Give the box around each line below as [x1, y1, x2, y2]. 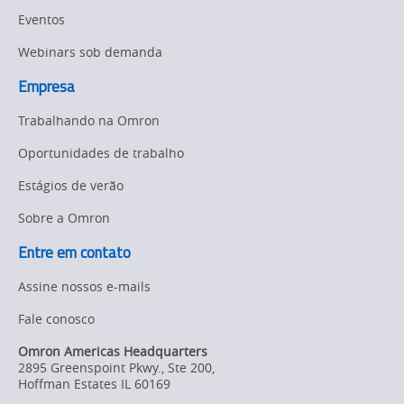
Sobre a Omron [18, 209, 110, 227]
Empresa [18, 75, 75, 99]
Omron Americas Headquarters [18, 343, 207, 361]
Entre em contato [18, 241, 131, 265]
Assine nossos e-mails [18, 278, 151, 296]
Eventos [18, 11, 65, 29]
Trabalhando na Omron [18, 112, 160, 130]
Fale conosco [18, 310, 95, 328]
